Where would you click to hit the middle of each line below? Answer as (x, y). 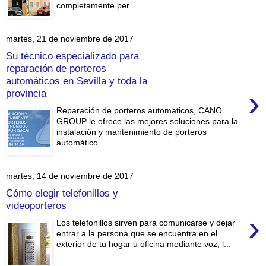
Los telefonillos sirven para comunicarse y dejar (146, 222)
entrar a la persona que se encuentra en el (137, 233)
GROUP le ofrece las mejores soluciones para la (148, 121)
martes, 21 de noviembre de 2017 (70, 39)
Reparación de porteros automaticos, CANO (140, 110)
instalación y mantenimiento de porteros (132, 132)
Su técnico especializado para (72, 56)
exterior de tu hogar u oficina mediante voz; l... (144, 244)
